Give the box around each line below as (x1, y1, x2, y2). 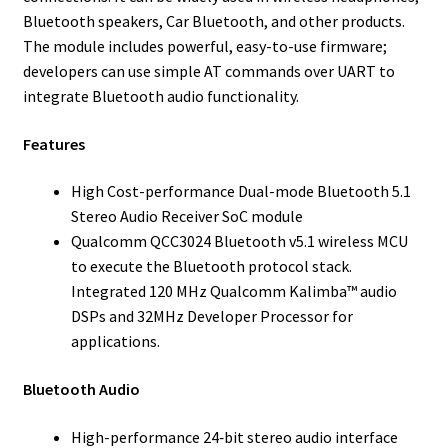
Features (22, 133, 85, 154)
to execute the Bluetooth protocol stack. (70, 256, 352, 277)
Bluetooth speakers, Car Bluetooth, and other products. (22, 11, 405, 32)
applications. (70, 331, 160, 352)
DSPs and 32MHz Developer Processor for (70, 306, 353, 327)
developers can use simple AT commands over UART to (22, 61, 395, 82)
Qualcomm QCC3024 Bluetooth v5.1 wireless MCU (70, 231, 408, 252)
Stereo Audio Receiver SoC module (70, 206, 303, 227)
